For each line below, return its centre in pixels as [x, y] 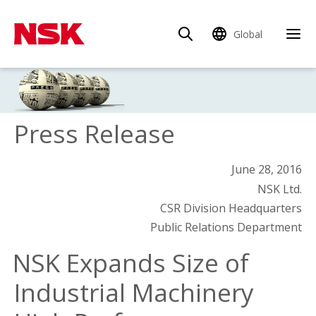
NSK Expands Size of [131, 263]
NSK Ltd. [280, 189]
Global [248, 34]
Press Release [95, 134]
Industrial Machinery [134, 292]
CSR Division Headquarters [231, 208]
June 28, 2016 [267, 170]
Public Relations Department [226, 227]
